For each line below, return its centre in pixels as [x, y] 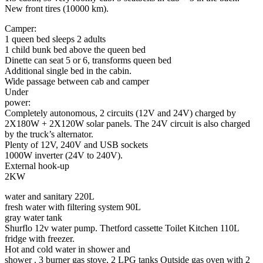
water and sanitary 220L [50, 197]
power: [18, 103]
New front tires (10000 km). [57, 9]
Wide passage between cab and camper [77, 82]
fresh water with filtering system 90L [73, 207]
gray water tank [33, 218]
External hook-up [37, 166]
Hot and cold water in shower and [68, 249]
